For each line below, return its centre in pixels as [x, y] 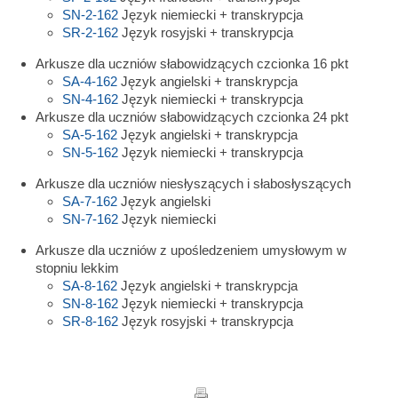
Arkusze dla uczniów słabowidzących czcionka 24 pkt [192, 117]
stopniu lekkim [77, 268]
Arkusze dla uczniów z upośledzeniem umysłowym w [191, 250]
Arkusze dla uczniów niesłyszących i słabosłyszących [193, 183]
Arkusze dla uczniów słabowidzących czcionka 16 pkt [192, 64]
